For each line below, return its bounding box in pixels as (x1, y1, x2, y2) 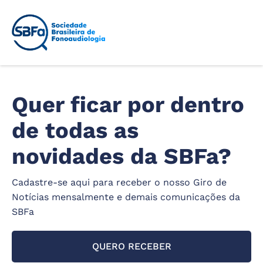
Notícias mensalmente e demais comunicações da (12, 191, 240, 203)
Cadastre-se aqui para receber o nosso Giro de (12, 177, 227, 188)
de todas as (12, 117, 139, 144)
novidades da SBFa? (12, 143, 231, 170)
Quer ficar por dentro (12, 92, 244, 118)
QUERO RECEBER (92, 241, 171, 252)
